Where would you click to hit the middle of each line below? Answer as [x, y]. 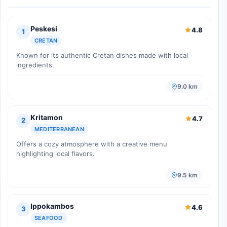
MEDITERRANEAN [59, 129]
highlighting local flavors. [55, 153]
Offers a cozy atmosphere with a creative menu [92, 144]
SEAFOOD [49, 218]
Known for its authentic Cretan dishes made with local [102, 55]
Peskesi [44, 28]
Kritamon [47, 117]
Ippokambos [52, 206]
